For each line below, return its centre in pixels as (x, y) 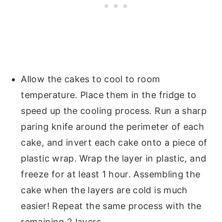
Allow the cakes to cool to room (91, 79)
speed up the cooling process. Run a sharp (114, 111)
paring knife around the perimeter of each (113, 126)
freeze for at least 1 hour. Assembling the (111, 174)
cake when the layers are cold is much (104, 190)
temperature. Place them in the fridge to (109, 95)
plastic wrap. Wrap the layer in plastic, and (114, 158)
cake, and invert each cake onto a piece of (114, 142)
